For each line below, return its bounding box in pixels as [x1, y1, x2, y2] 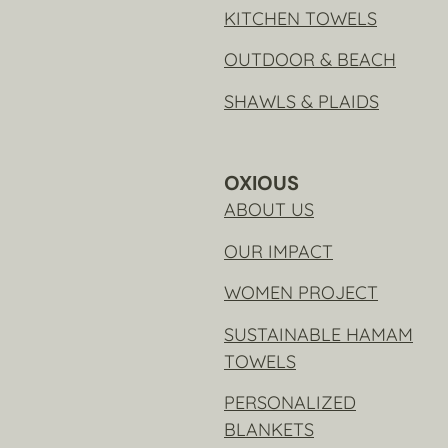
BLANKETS [224, 417, 314, 441]
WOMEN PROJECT [224, 281, 378, 305]
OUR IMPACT [224, 239, 333, 263]
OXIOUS [224, 170, 299, 197]
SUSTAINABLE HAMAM [224, 322, 413, 346]
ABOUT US [224, 198, 314, 222]
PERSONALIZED [224, 390, 356, 414]
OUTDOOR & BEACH [224, 48, 396, 72]
